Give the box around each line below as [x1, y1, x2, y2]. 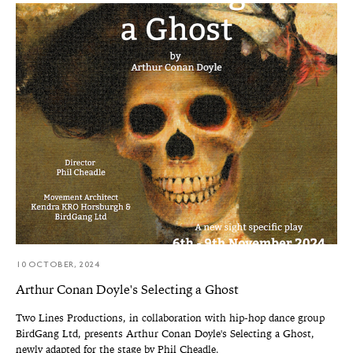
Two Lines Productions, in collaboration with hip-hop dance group [16, 314, 325, 325]
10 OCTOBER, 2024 [16, 261, 100, 270]
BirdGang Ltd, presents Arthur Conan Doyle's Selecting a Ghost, [16, 329, 314, 340]
